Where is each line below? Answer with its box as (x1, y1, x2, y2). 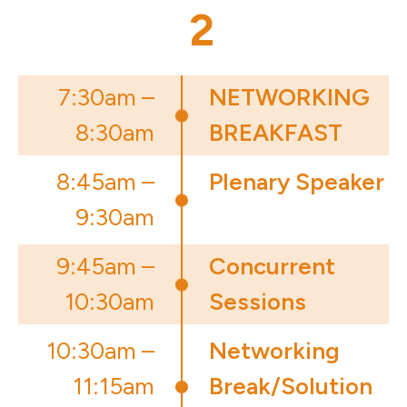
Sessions (209, 287, 306, 317)
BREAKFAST (209, 118, 342, 148)
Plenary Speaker (209, 167, 384, 197)
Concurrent (209, 252, 335, 282)
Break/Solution (209, 372, 372, 402)
